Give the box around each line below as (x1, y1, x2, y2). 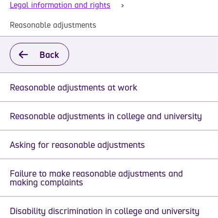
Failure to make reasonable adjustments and (10, 167, 183, 179)
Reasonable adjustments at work (10, 81, 137, 93)
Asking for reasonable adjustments (10, 138, 145, 150)
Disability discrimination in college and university (10, 204, 200, 217)
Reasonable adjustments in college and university (10, 109, 202, 122)
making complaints (10, 176, 83, 188)
